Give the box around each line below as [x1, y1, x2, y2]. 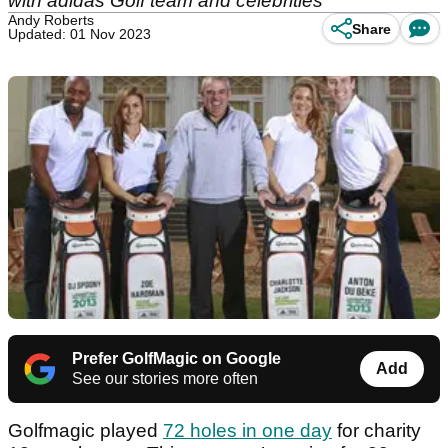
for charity [332, 420, 421, 442]
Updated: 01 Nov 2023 [8, 26, 151, 42]
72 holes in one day [163, 420, 332, 442]
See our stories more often [72, 370, 258, 388]
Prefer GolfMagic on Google [72, 350, 281, 368]
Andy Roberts [8, 12, 94, 28]
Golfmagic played [8, 420, 163, 442]
